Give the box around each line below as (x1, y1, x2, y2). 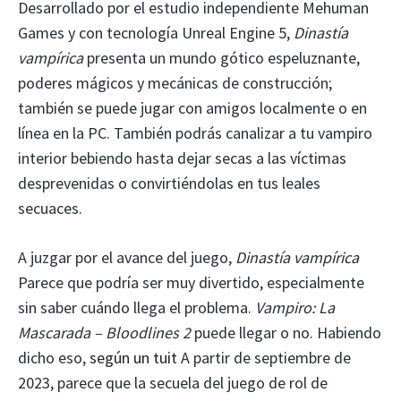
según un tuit (90, 346, 177, 368)
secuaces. (18, 197, 82, 218)
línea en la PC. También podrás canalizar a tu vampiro (18, 122, 372, 143)
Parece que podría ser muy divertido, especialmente (18, 271, 364, 293)
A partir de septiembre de (177, 346, 351, 368)
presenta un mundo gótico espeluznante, (83, 47, 360, 68)
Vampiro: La (255, 296, 335, 318)
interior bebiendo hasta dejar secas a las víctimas (18, 147, 346, 168)
